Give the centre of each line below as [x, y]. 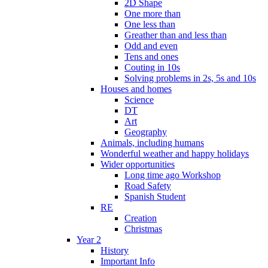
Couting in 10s [152, 67]
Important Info [128, 261]
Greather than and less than [176, 35]
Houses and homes [136, 89]
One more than [153, 13]
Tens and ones [151, 56]
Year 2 [89, 239]
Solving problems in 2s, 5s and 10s [190, 78]
